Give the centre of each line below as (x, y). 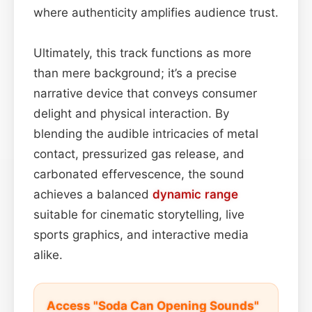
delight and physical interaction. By (131, 113)
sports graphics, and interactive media (141, 234)
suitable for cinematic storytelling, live (139, 214)
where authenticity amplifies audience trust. (156, 12)
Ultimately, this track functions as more (142, 53)
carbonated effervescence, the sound (139, 174)
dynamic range (195, 194)
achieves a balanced (93, 194)
